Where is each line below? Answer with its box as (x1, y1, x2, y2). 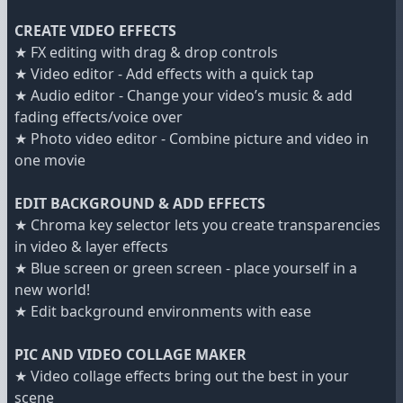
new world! (14, 280, 90, 300)
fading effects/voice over (14, 107, 183, 128)
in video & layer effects (14, 237, 168, 257)
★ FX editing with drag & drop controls (14, 42, 278, 63)
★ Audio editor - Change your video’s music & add (14, 85, 353, 106)
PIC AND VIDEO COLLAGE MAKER (14, 345, 246, 365)
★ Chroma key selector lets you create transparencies (14, 215, 381, 236)
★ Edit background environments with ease (14, 301, 311, 322)
